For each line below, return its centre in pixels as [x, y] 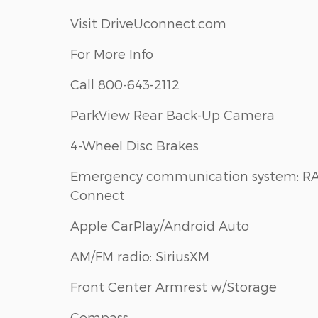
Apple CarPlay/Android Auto [160, 226]
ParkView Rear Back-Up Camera [172, 115]
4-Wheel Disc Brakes [135, 146]
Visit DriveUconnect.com [148, 23]
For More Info [112, 54]
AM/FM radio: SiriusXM [140, 256]
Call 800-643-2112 [125, 84]
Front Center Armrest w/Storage [174, 287]
